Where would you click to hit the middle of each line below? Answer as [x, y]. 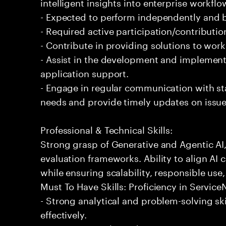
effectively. [64, 213]
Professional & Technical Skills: [107, 129]
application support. [85, 72]
